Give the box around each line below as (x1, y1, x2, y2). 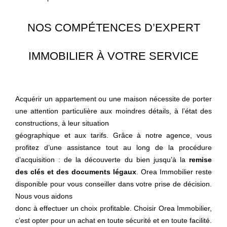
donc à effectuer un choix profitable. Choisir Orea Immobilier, (15, 204, 212, 212)
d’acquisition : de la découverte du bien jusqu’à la (15, 156, 189, 164)
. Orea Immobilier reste (136, 168, 212, 176)
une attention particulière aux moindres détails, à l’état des (15, 107, 212, 115)
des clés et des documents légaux (15, 168, 136, 176)
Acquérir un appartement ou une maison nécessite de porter (15, 95, 212, 103)
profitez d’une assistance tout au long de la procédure (15, 143, 212, 152)
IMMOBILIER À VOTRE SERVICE (28, 50, 199, 62)
